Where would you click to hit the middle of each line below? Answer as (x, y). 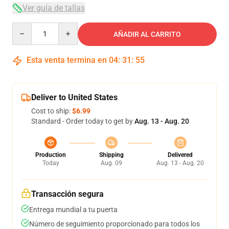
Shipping (111, 155)
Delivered (180, 155)
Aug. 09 (111, 163)
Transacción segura (67, 194)
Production (51, 155)
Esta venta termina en (67, 60)
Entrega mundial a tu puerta (73, 210)
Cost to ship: (52, 111)
